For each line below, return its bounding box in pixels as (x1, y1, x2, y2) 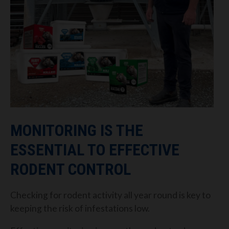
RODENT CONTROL (10, 160, 131, 179)
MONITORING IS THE (10, 121, 143, 141)
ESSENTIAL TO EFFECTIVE (10, 141, 179, 160)
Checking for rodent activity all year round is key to (10, 190, 211, 201)
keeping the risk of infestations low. (10, 203, 150, 214)
